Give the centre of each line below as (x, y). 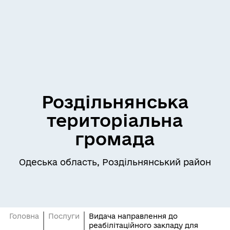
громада (115, 139)
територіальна (115, 120)
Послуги (64, 216)
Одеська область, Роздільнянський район (115, 162)
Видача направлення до (133, 216)
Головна (24, 216)
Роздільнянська (115, 102)
